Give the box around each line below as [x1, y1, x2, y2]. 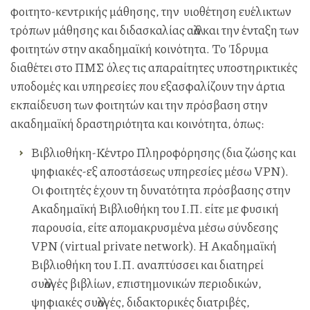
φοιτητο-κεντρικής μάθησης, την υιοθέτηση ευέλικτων [10, 2, 291, 21]
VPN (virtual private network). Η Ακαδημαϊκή [31, 237, 277, 255]
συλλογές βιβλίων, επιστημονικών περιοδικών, [31, 274, 262, 293]
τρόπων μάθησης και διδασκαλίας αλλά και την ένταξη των [10, 21, 299, 39]
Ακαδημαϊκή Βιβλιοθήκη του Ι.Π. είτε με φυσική [31, 199, 279, 218]
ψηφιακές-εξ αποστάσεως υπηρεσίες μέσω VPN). [31, 162, 289, 181]
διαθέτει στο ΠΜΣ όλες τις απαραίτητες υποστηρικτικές [10, 58, 298, 77]
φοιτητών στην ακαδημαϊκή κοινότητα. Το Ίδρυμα [10, 39, 268, 58]
